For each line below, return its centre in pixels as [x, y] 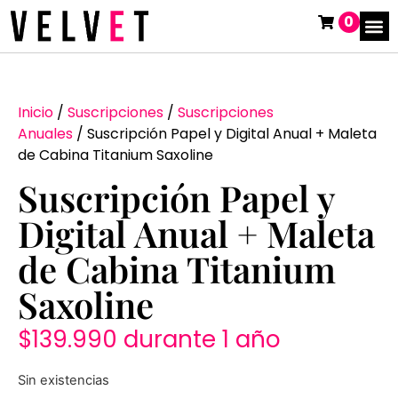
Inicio [36, 113]
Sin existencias [64, 380]
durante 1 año [202, 340]
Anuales [45, 134]
